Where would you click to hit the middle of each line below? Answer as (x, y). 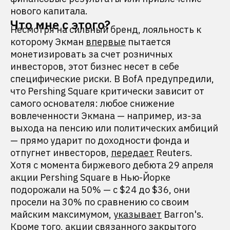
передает (132, 153)
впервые (106, 42)
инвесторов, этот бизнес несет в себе (95, 66)
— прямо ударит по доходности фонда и (100, 140)
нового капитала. (50, 11)
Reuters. (173, 153)
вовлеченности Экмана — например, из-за (106, 116)
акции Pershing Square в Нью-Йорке (90, 177)
